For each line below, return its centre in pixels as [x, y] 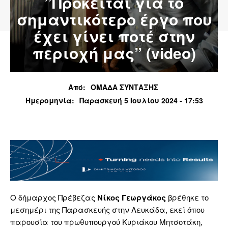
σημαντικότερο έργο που [114, 19]
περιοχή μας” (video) [114, 53]
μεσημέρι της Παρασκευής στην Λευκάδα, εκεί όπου [107, 210]
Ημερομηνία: [50, 100]
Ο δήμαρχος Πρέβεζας [54, 197]
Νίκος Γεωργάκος [132, 198]
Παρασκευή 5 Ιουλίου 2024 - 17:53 [141, 101]
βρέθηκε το [187, 197]
